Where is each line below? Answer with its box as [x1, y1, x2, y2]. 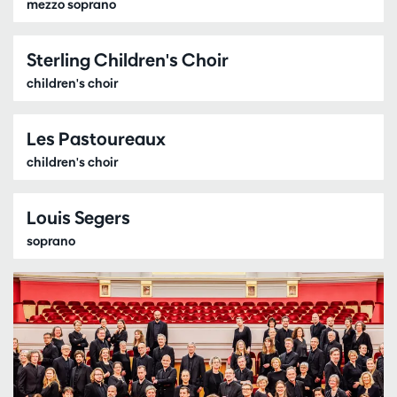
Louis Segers [27, 206, 130, 230]
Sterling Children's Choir [27, 49, 229, 72]
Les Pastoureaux [27, 128, 166, 151]
